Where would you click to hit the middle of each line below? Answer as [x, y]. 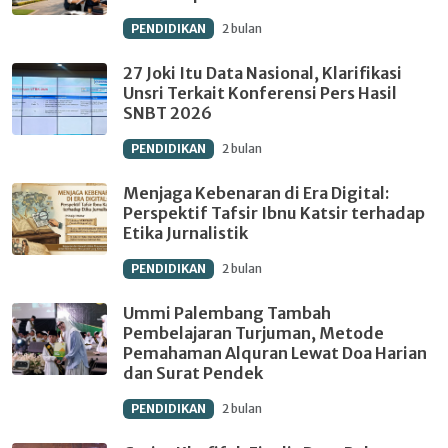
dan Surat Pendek [193, 373]
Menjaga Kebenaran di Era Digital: [256, 193]
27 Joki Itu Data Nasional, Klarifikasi [262, 72]
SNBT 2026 [167, 112]
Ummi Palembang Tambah [227, 313]
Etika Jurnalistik [185, 233]
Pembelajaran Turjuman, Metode [253, 333]
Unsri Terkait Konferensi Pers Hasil [260, 92]
